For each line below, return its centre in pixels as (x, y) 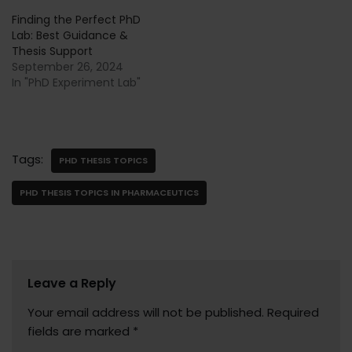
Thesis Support (52, 51)
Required (293, 313)
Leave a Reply (72, 284)
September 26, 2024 (68, 67)
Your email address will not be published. (146, 313)
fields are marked (80, 332)
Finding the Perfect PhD (76, 20)
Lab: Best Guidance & (70, 36)
